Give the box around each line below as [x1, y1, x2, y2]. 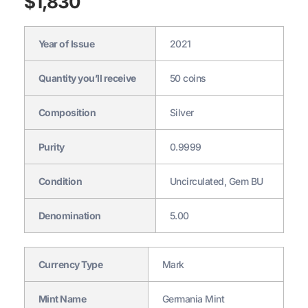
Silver [169, 107, 194, 119]
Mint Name [38, 292, 87, 305]
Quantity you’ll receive [38, 72, 136, 85]
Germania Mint [162, 292, 225, 305]
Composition [38, 107, 96, 119]
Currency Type [38, 258, 103, 270]
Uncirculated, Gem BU [169, 175, 263, 188]
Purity [38, 141, 65, 153]
